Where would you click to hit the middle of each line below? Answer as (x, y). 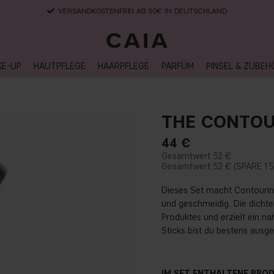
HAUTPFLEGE (60, 66)
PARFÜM (178, 66)
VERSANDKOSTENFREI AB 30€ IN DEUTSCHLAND (143, 11)
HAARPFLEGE (124, 66)
